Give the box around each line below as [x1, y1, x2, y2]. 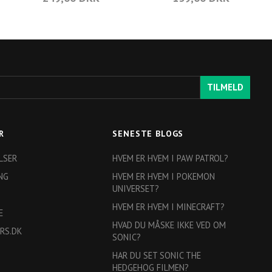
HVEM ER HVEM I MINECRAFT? [112, 201, 225, 213]
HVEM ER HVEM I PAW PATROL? [112, 152, 229, 165]
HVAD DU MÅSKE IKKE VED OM [112, 219, 226, 231]
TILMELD [207, 81, 243, 93]
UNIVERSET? [112, 183, 160, 195]
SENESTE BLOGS [112, 128, 184, 140]
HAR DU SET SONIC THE [112, 250, 202, 262]
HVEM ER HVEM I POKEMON [112, 171, 216, 183]
